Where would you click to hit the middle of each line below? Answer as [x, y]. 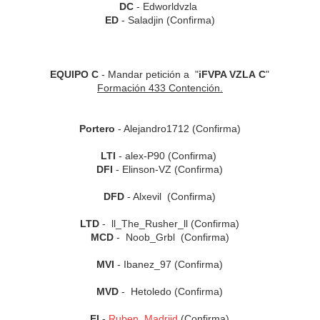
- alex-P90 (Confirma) [167, 156]
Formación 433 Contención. [160, 88]
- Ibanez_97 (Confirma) [169, 265]
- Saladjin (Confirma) [166, 20]
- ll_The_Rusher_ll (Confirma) [170, 224]
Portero [97, 129]
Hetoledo [151, 292]
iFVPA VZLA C [232, 75]
